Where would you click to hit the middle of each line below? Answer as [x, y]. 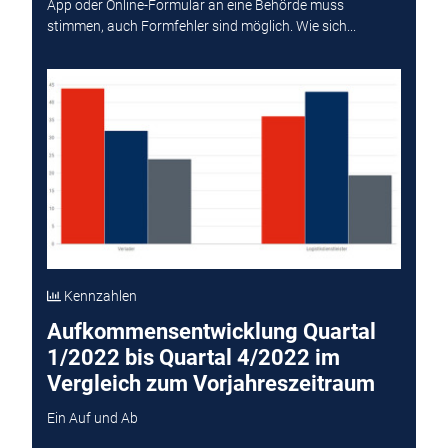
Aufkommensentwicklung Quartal [211, 332]
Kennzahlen [98, 296]
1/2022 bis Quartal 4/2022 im [193, 358]
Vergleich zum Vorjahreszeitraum [210, 384]
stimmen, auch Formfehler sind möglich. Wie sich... [201, 25]
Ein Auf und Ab [92, 417]
